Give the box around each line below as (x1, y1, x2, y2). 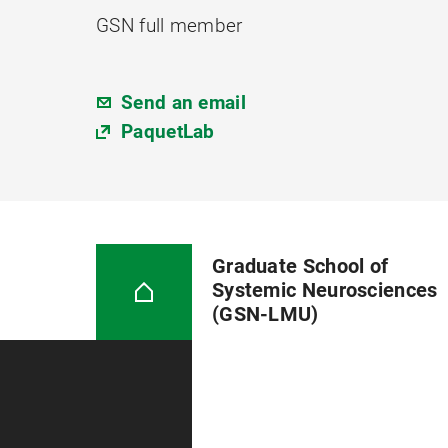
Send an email (121, 91, 246, 114)
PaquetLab (121, 120, 215, 143)
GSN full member (96, 14, 243, 37)
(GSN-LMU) (211, 302, 319, 327)
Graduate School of (211, 254, 389, 279)
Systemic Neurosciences (211, 278, 438, 303)
